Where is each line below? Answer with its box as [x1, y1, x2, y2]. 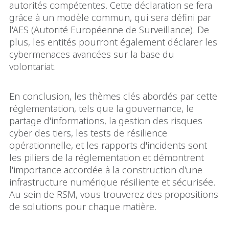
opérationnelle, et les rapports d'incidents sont [9, 139, 207, 151]
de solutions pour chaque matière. [9, 200, 156, 213]
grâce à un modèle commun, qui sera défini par [9, 11, 211, 24]
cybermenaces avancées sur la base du [9, 48, 174, 60]
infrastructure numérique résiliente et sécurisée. [9, 175, 215, 188]
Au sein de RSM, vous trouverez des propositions [9, 188, 218, 200]
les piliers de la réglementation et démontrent [9, 151, 204, 164]
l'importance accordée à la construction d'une [9, 163, 202, 176]
